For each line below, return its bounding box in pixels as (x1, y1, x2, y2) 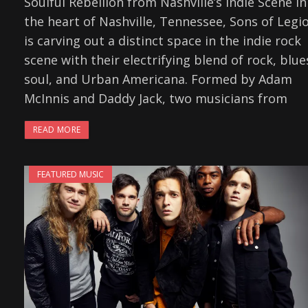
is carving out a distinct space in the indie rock (24, 32, 301, 49)
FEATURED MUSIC (37, 168, 104, 181)
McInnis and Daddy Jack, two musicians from (24, 90, 287, 107)
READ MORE (33, 124, 81, 136)
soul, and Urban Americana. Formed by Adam (24, 71, 292, 88)
